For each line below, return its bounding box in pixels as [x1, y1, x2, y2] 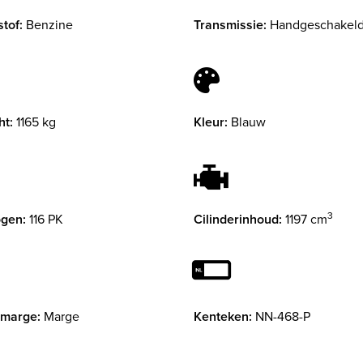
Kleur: [194, 113, 228, 132]
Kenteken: [194, 307, 252, 327]
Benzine [26, 15, 73, 35]
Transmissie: [194, 15, 267, 35]
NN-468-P [255, 307, 310, 327]
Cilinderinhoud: [194, 210, 282, 229]
